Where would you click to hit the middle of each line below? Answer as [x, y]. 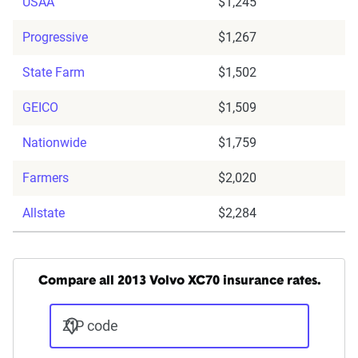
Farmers [46, 178]
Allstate [44, 213]
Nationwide [54, 143]
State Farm [54, 73]
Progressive [55, 38]
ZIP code [90, 326]
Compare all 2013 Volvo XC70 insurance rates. [179, 282]
